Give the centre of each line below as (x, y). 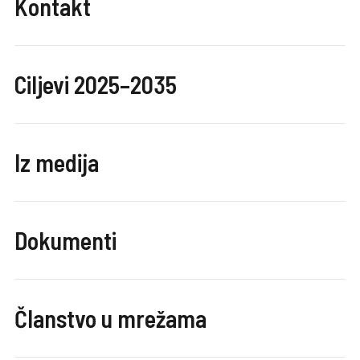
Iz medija (57, 162)
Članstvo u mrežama (110, 318)
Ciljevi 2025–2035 (96, 84)
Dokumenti (65, 240)
